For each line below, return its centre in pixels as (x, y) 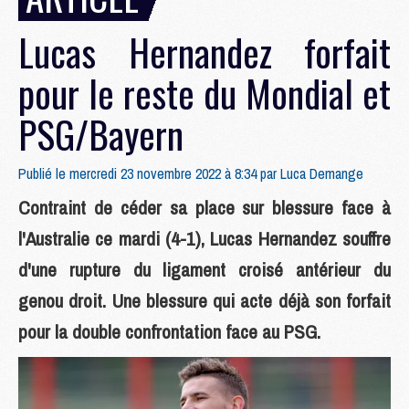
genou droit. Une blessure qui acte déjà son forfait (204, 301)
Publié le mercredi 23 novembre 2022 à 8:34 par (149, 173)
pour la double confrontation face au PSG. (169, 332)
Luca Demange (322, 173)
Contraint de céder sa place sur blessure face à (204, 208)
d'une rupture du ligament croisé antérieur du (204, 270)
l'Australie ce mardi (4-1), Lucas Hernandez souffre (204, 239)
